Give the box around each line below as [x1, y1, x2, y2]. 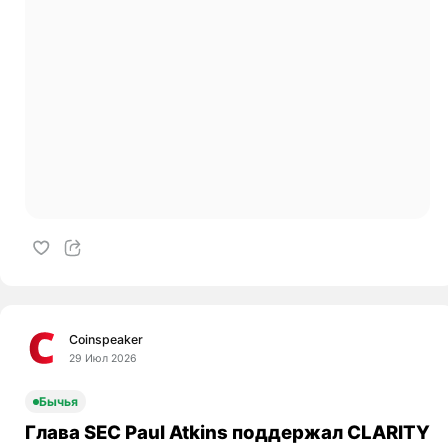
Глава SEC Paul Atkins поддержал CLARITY [24, 421, 430, 444]
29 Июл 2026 [69, 352, 138, 366]
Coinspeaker [69, 332, 144, 348]
